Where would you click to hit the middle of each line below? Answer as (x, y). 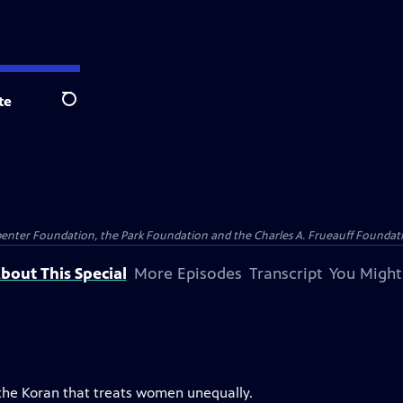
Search (83, 109)
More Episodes (188, 273)
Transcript (285, 273)
